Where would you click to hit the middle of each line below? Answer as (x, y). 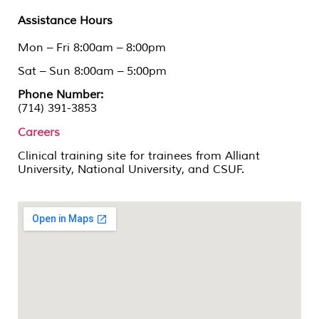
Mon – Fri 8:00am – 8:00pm (92, 47)
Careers (39, 132)
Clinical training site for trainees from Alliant (139, 156)
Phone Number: (61, 95)
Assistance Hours (65, 20)
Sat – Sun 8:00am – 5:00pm (92, 71)
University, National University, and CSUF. (131, 170)
